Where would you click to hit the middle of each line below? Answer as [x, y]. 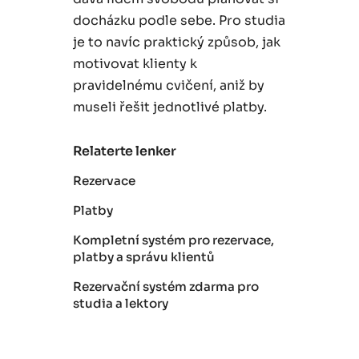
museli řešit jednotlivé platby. [169, 107]
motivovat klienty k [135, 64]
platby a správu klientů [143, 257]
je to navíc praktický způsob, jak [176, 42]
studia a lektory [120, 304]
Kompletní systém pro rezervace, [173, 240]
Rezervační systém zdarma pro [165, 287]
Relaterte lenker [125, 151]
